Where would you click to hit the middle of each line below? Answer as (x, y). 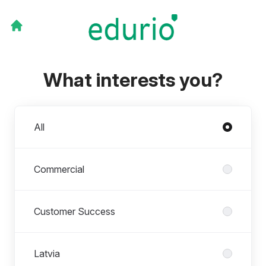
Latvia (47, 253)
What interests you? (133, 80)
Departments (42, 113)
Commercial (59, 169)
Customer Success (75, 211)
